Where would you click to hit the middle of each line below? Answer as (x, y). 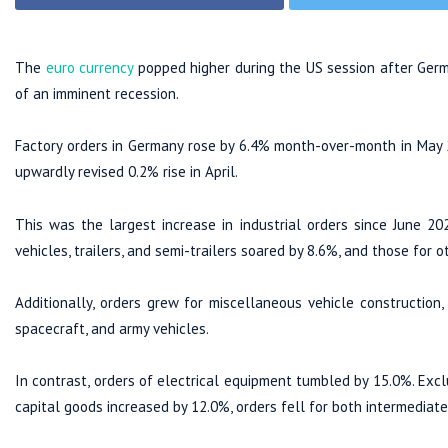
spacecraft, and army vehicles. (112, 328)
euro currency (87, 68)
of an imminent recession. (97, 94)
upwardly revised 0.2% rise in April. (126, 172)
